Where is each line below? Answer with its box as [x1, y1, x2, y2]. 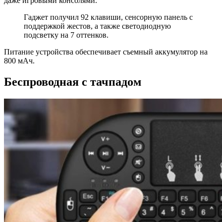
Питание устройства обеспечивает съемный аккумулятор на [4, 47, 208, 56]
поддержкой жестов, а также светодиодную [24, 21, 171, 30]
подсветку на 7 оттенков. [24, 30, 109, 39]
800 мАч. [4, 56, 35, 65]
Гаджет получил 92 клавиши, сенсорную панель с [24, 12, 193, 21]
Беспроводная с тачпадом [4, 75, 141, 88]
